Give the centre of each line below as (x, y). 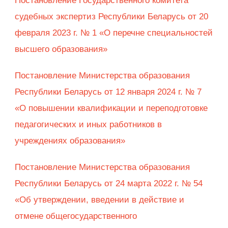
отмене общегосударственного (76, 216)
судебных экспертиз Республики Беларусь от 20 (111, 17)
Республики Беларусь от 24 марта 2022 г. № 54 (109, 184)
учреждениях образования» (71, 141)
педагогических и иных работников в (88, 125)
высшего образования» (62, 49)
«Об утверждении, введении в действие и (99, 200)
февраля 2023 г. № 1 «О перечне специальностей (114, 33)
